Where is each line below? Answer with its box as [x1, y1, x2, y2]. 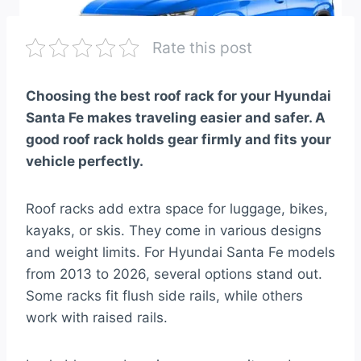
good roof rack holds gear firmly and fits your [26, 131, 331, 148]
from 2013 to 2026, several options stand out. [26, 266, 322, 283]
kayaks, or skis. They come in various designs [26, 222, 322, 239]
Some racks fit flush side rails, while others [26, 288, 303, 305]
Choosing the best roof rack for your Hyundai [26, 88, 331, 105]
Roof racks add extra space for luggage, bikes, [26, 201, 328, 218]
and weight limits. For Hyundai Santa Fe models [26, 244, 335, 261]
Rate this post [152, 38, 252, 58]
